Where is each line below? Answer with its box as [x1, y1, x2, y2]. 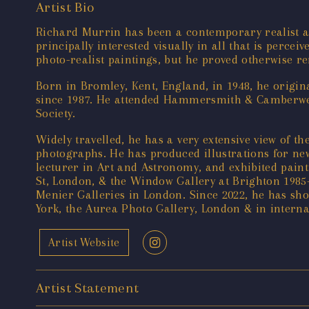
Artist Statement [36, 280, 139, 297]
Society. [36, 106, 76, 121]
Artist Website [48, 236, 120, 250]
